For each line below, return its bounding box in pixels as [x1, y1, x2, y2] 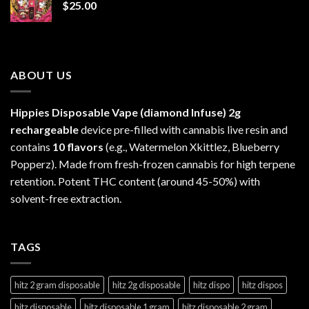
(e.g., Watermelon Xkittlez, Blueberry [103, 140, 279, 154]
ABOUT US [10, 68, 72, 81]
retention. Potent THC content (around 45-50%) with [10, 175, 260, 188]
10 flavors [52, 140, 103, 154]
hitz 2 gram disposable [14, 279, 100, 291]
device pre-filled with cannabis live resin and [79, 123, 288, 137]
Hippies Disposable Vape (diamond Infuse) [10, 106, 228, 119]
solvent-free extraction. [10, 192, 121, 206]
